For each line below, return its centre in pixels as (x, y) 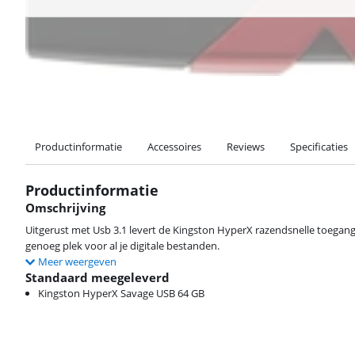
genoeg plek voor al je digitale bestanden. (122, 246)
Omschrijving (65, 208)
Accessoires (174, 147)
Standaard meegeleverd (97, 277)
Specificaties (319, 147)
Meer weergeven (77, 261)
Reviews (246, 147)
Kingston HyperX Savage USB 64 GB (121, 293)
